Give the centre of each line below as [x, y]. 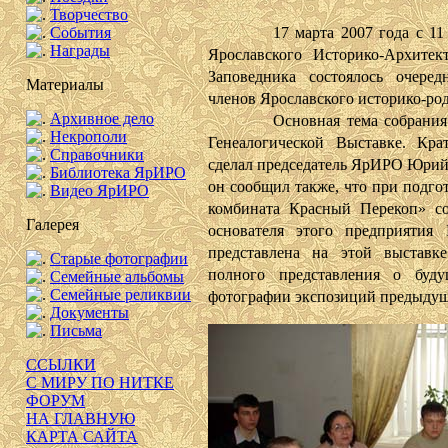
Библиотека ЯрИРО [118, 172]
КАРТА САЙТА [82, 436]
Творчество [89, 14]
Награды [80, 50]
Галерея [52, 224]
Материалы [65, 84]
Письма [76, 330]
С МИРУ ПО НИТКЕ [100, 382]
